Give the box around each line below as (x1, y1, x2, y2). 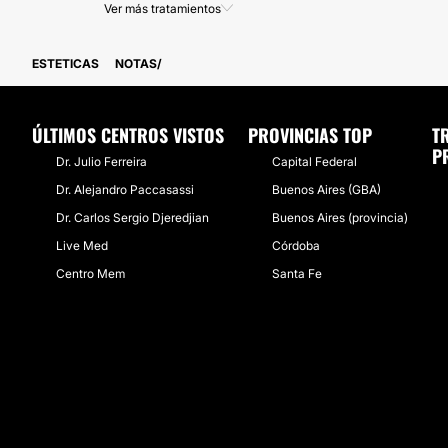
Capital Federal (272, 154, 357, 169)
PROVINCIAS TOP (248, 122, 372, 148)
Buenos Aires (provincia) (272, 210, 408, 225)
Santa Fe (272, 266, 322, 281)
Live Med (56, 238, 108, 253)
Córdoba (272, 238, 320, 253)
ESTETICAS (32, 56, 99, 71)
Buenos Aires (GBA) (272, 182, 381, 197)
